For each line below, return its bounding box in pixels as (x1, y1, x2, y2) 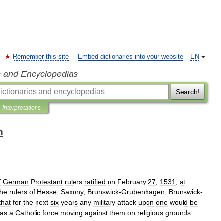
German (3, 178, 29, 185)
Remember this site (13, 53, 69, 60)
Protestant (31, 178, 63, 185)
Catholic (15, 209, 40, 217)
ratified (84, 178, 106, 185)
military (93, 198, 115, 206)
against (85, 209, 108, 217)
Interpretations (2, 104, 41, 111)
